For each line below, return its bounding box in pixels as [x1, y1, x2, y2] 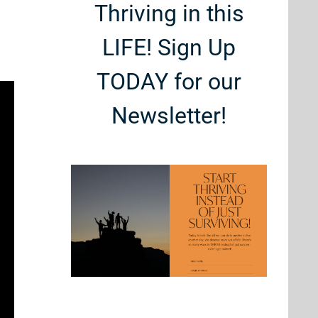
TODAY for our [97, 68, 241, 95]
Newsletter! [111, 102, 226, 129]
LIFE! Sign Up [102, 34, 236, 61]
